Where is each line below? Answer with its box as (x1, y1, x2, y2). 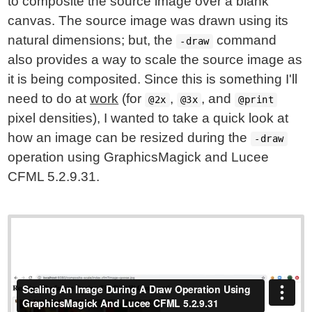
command (212, 33, 276, 47)
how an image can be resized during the (8, 130, 251, 145)
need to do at (8, 91, 91, 106)
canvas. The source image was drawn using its (8, 13, 289, 28)
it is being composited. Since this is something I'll (8, 72, 298, 86)
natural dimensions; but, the (8, 33, 177, 47)
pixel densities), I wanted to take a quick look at (8, 111, 289, 125)
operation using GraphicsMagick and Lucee (8, 150, 270, 164)
